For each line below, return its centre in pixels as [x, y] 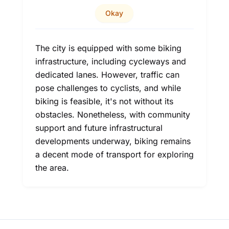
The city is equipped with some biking [108, 48]
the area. [52, 168]
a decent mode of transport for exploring [114, 154]
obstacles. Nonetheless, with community [112, 114]
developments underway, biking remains [113, 141]
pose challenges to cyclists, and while [108, 88]
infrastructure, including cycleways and [110, 61]
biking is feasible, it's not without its [104, 101]
